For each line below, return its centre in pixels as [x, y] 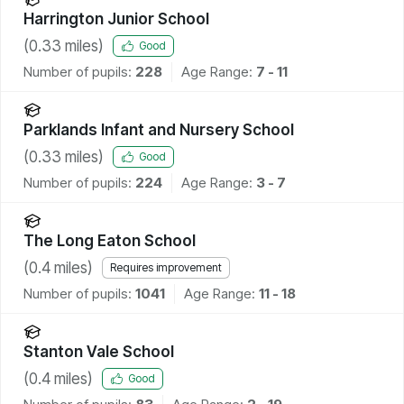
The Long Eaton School [110, 240]
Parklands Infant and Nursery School [159, 129]
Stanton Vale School [99, 351]
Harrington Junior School [116, 18]
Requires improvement [166, 268]
